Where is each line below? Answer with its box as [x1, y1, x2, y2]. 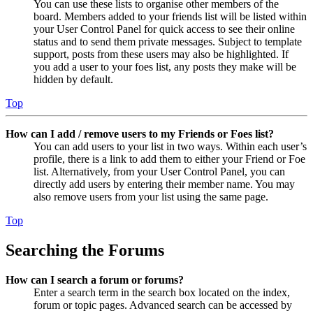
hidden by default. [34, 73, 113, 85]
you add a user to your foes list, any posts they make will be [34, 60, 296, 73]
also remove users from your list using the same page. [34, 190, 268, 203]
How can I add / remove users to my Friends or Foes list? [6, 127, 274, 140]
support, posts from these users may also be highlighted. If [34, 48, 289, 60]
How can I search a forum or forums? [6, 273, 184, 286]
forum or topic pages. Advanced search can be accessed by [34, 298, 292, 311]
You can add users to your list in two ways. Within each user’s [34, 140, 307, 152]
